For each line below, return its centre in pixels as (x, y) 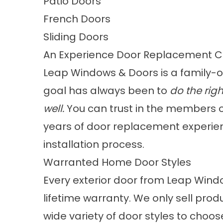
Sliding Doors (76, 37)
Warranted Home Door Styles (117, 162)
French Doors (77, 19)
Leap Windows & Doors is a (112, 73)
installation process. (94, 144)
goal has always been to (107, 91)
